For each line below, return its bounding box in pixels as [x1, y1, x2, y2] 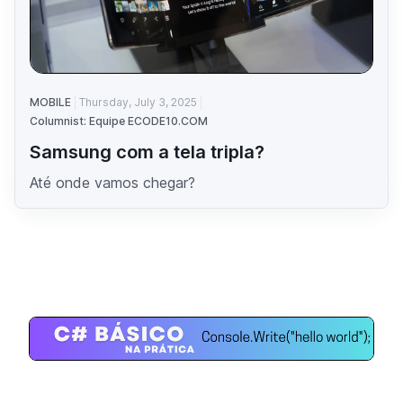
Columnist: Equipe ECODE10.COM [30, 113, 208, 128]
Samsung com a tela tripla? [30, 140, 264, 163]
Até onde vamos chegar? [30, 173, 195, 192]
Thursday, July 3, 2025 [79, 94, 197, 109]
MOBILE [30, 94, 71, 109]
